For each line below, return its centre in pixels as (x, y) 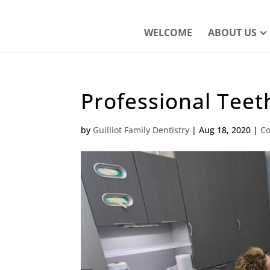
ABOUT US (232, 33)
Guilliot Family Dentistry (141, 130)
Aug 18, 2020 (225, 130)
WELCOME (168, 33)
